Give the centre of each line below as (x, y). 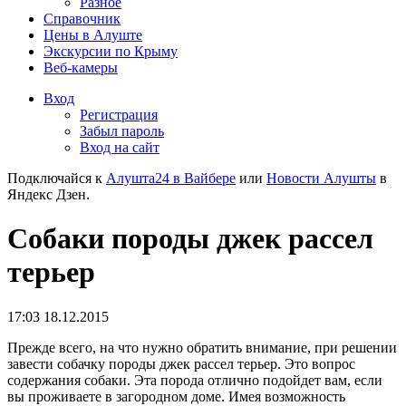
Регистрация (119, 115)
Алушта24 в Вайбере (171, 178)
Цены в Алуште (93, 35)
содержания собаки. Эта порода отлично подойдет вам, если (195, 380)
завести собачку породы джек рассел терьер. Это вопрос (181, 363)
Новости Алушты (321, 178)
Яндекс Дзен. (48, 194)
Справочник (82, 19)
